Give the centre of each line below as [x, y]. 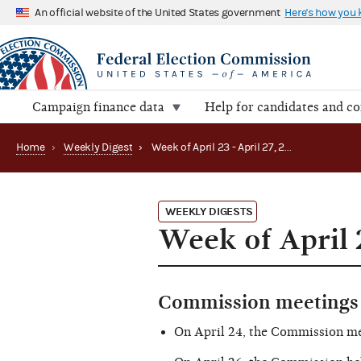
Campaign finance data [98, 108]
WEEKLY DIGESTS [209, 212]
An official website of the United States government [158, 12]
